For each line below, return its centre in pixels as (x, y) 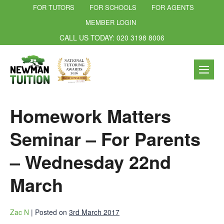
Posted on (51, 212)
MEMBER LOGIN (111, 22)
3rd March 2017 (94, 212)
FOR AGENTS (172, 7)
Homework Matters (90, 115)
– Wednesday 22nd (90, 161)
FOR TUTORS (53, 7)
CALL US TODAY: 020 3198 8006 (112, 37)
